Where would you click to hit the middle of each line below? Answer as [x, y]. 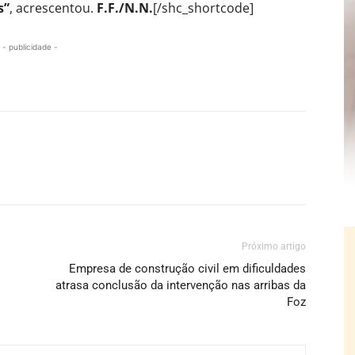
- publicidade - [30, 46]
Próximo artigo [274, 246]
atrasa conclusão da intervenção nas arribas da [181, 285]
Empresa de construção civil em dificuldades [187, 268]
